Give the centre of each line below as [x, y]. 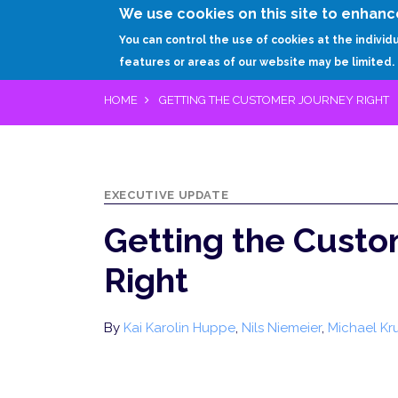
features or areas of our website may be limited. [257, 62]
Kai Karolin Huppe [179, 328]
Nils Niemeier [282, 328]
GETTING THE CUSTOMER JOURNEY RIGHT [273, 100]
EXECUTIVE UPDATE [167, 195]
